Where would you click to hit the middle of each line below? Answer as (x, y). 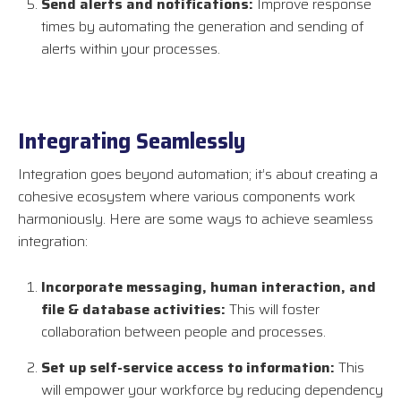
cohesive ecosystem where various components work (187, 197)
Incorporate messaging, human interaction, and (209, 287)
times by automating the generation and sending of (203, 27)
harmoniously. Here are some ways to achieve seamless (196, 219)
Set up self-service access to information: (188, 368)
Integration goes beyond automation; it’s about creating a (198, 175)
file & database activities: (133, 310)
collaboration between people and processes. (183, 332)
